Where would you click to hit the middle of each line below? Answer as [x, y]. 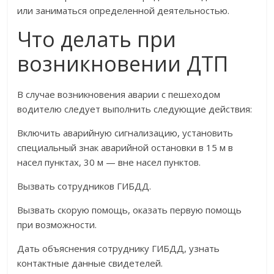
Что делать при [97, 39]
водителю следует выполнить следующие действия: [135, 109]
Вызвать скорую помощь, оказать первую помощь [130, 210]
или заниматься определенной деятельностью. [124, 11]
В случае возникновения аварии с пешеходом [119, 94]
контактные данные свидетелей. [90, 263]
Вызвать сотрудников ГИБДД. [84, 186]
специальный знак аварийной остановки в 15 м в [125, 148]
